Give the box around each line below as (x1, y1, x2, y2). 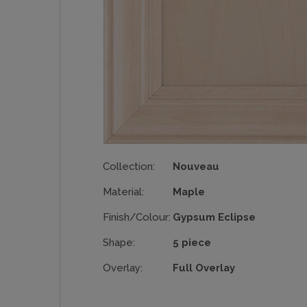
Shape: (102, 236, 135, 248)
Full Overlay (173, 261, 236, 273)
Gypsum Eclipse (173, 210, 256, 223)
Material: (102, 185, 144, 197)
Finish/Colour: (102, 210, 171, 223)
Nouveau (173, 160, 220, 172)
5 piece (173, 236, 212, 248)
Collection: (102, 160, 155, 172)
